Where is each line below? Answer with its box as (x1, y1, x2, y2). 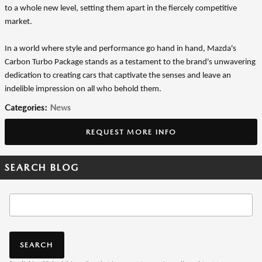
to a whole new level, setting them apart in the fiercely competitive (5, 4, 237, 13)
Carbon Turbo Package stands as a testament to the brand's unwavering (5, 58, 256, 67)
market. (5, 18, 32, 26)
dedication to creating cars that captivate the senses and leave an (5, 71, 231, 80)
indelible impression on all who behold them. (5, 85, 161, 94)
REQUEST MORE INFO (85, 127, 177, 136)
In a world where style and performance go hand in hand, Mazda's (5, 44, 236, 53)
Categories (5, 103, 44, 112)
